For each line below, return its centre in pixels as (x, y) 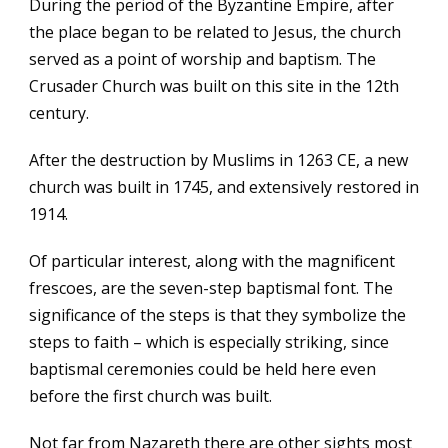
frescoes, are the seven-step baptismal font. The (211, 288)
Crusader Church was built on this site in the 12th (214, 86)
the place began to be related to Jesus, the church (215, 32)
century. (59, 113)
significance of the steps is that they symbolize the (217, 315)
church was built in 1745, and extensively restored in (224, 187)
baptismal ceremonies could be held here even (202, 369)
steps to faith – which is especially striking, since (209, 342)
